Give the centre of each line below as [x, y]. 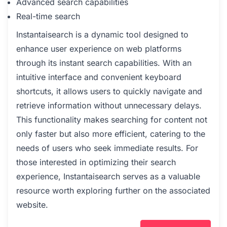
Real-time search [48, 16]
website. [32, 205]
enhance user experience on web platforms [99, 49]
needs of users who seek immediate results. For [107, 148]
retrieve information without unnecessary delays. [109, 105]
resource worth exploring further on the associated [113, 191]
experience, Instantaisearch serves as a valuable [108, 176]
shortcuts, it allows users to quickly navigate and [109, 91]
